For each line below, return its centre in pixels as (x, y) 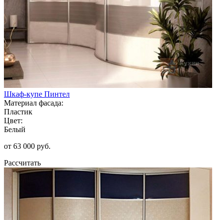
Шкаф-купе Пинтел (37, 94)
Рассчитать (22, 163)
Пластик (18, 111)
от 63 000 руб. (27, 146)
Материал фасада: (34, 103)
